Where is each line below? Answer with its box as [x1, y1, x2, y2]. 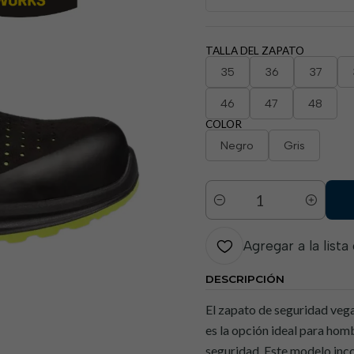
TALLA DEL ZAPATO [205, 44, 304, 57]
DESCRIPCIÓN [205, 273, 284, 285]
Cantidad [205, 201, 250, 216]
